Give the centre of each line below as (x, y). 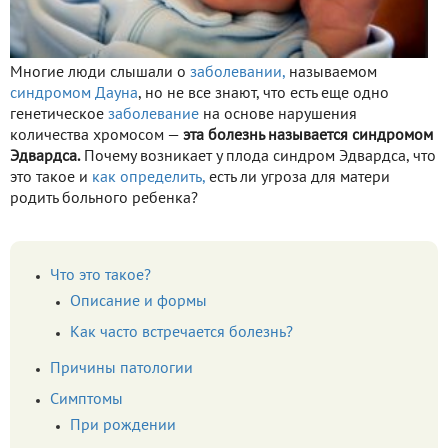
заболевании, (237, 72)
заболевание (153, 114)
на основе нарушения (278, 114)
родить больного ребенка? (104, 198)
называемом (331, 72)
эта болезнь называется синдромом (308, 135)
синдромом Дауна (74, 93)
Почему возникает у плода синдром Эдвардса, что (258, 156)
